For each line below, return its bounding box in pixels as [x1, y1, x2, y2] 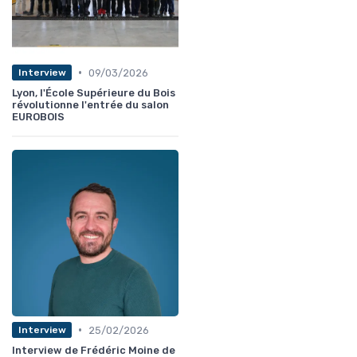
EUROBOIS [12, 110, 65, 123]
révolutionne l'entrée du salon [12, 98, 169, 111]
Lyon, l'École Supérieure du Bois [12, 86, 175, 99]
